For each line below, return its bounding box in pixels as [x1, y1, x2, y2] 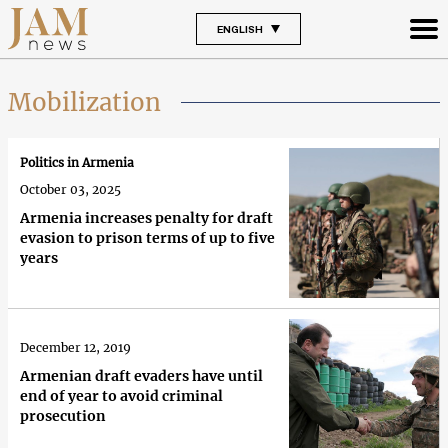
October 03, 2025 [20, 182, 121, 198]
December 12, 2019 [20, 339, 131, 355]
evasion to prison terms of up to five [20, 229, 275, 248]
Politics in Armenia [20, 155, 134, 171]
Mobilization [8, 86, 161, 118]
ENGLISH [216, 22, 263, 35]
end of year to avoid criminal [20, 386, 223, 405]
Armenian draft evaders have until [20, 366, 263, 385]
